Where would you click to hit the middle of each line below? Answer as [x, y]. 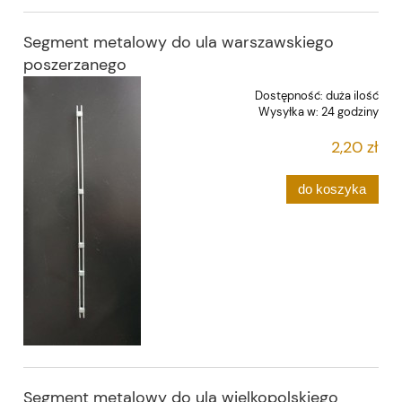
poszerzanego [75, 64]
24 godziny [350, 111]
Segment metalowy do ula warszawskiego [179, 42]
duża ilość [352, 95]
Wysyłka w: [288, 111]
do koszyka [332, 188]
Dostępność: [289, 95]
